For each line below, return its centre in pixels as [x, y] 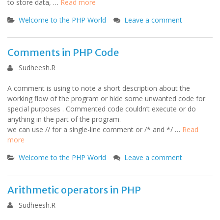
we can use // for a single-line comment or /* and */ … [95, 129]
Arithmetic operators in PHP [74, 190]
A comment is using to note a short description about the [99, 88]
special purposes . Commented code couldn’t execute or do [102, 109]
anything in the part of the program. [64, 119]
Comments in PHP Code [63, 52]
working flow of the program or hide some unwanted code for [106, 98]
